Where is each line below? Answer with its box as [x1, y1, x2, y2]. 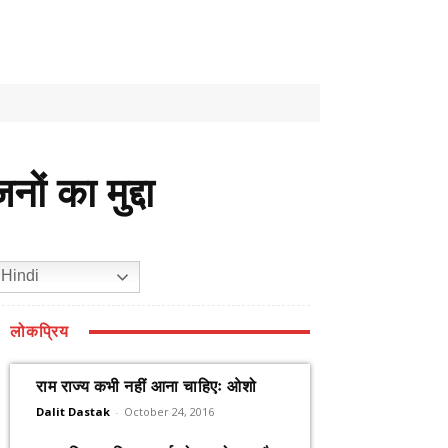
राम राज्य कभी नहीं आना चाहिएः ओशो [36, 376, 256, 397]
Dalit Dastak [36, 404, 110, 420]
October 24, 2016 [124, 404, 214, 420]
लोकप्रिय [10, 321, 69, 342]
